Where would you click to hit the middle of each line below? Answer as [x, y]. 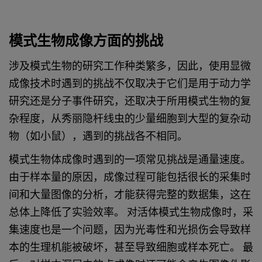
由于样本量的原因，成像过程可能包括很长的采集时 [130, 178]
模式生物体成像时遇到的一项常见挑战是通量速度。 [130, 161]
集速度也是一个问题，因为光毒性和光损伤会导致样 [130, 231]
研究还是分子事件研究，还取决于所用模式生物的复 [130, 102]
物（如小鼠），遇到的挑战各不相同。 [99, 137]
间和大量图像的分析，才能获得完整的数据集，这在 [130, 196]
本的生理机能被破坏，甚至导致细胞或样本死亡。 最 [131, 249]
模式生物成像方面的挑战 [86, 41]
